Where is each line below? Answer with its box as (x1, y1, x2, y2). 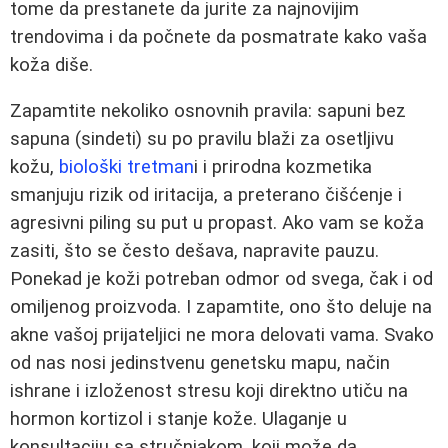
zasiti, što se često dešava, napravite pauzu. (10, 240, 379, 263)
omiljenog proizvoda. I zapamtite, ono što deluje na (10, 296, 432, 319)
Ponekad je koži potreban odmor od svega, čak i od (10, 268, 433, 291)
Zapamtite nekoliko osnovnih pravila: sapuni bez (10, 100, 406, 123)
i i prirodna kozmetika (194, 156, 372, 179)
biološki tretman (59, 156, 194, 179)
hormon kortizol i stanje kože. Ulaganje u (10, 408, 347, 431)
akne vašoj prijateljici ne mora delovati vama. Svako (10, 324, 434, 347)
